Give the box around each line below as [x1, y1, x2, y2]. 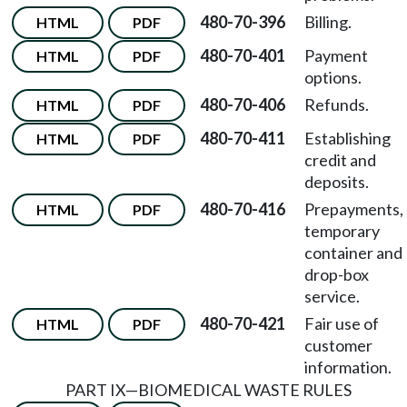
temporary [304, 221, 380, 241]
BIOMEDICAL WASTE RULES [138, 380, 352, 400]
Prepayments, [304, 199, 403, 219]
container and [304, 243, 402, 263]
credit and [304, 150, 376, 170]
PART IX [65, 380, 125, 400]
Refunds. [304, 94, 369, 114]
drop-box [304, 264, 369, 284]
